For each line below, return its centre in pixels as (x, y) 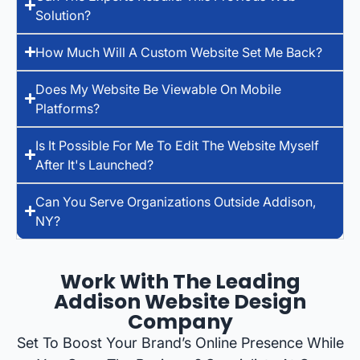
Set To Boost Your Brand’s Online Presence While (180, 342)
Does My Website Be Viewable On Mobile (159, 89)
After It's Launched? (95, 164)
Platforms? (68, 108)
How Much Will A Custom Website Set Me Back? (179, 52)
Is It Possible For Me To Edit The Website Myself (178, 145)
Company (180, 321)
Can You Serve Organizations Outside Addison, (176, 201)
